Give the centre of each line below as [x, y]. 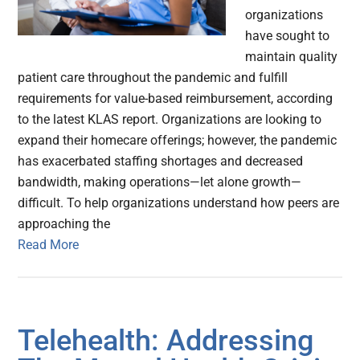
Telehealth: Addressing [166, 341]
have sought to [288, 36]
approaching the [64, 224]
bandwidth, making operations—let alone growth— [160, 182]
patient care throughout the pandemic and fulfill [153, 78]
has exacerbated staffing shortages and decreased [161, 162]
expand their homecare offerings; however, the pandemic [178, 141]
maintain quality [292, 57]
